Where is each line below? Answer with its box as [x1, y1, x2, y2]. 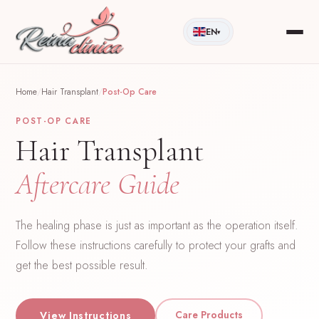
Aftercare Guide [16, 167, 180, 203]
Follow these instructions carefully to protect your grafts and [16, 236, 296, 253]
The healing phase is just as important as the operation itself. [16, 216, 299, 234]
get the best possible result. [16, 256, 149, 273]
